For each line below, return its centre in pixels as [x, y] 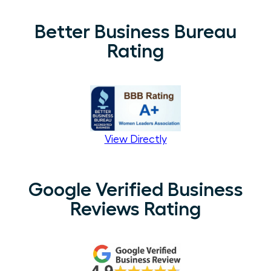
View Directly [135, 139]
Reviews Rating [135, 209]
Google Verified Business [135, 189]
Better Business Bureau [135, 31]
